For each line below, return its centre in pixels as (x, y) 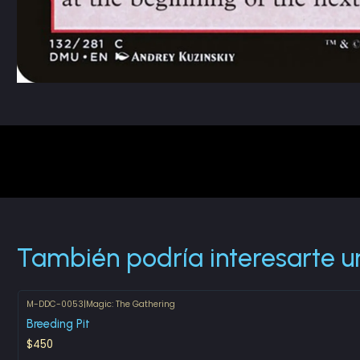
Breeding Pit (58, 323)
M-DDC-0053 (55, 304)
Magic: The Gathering (130, 304)
